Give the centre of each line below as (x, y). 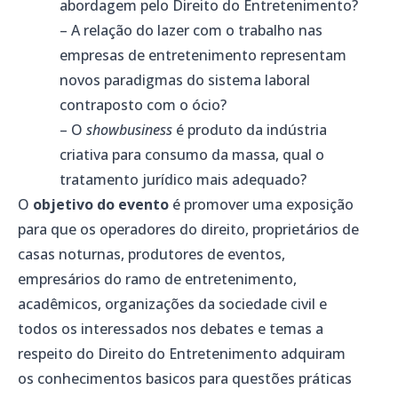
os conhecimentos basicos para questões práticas (185, 379)
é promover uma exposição (261, 205)
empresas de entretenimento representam (203, 56)
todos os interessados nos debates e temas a (171, 329)
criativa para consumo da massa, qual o (192, 155)
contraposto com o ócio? (143, 105)
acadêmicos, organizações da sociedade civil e (172, 304)
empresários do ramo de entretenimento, (157, 279)
